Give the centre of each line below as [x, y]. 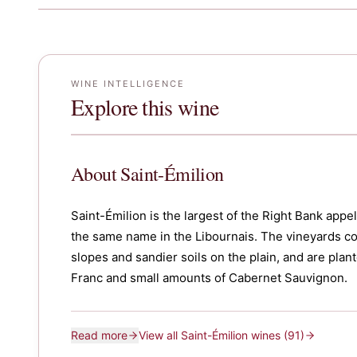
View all [160, 335]
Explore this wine [145, 107]
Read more [99, 335]
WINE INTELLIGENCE [128, 84]
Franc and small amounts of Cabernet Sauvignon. [209, 278]
